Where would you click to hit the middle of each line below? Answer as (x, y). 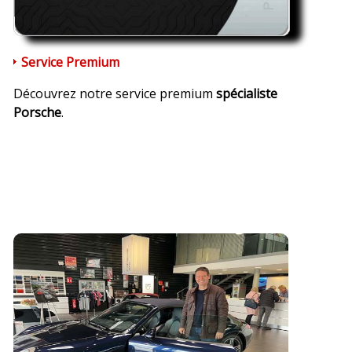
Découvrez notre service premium (114, 93)
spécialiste (246, 93)
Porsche (37, 112)
